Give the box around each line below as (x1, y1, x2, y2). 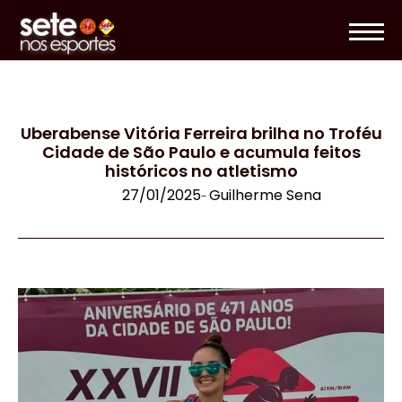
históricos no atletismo (104, 160, 298, 183)
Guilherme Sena (209, 185, 321, 206)
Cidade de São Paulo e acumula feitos (41, 141, 361, 164)
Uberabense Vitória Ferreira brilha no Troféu (20, 122, 382, 145)
